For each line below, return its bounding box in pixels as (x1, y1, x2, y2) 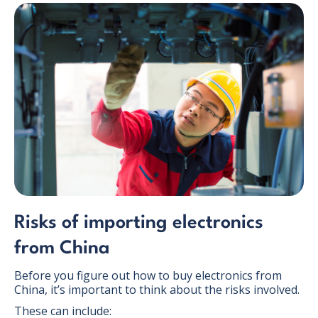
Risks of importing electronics (14, 213, 263, 232)
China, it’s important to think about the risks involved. (14, 281, 300, 297)
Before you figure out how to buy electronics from (14, 267, 282, 283)
